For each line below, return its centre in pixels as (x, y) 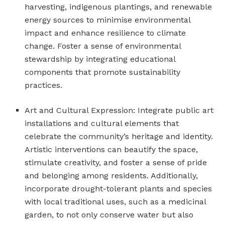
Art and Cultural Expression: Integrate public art (119, 110)
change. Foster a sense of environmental (103, 46)
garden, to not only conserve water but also (109, 214)
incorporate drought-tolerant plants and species (119, 188)
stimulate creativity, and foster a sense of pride (116, 162)
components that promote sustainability (103, 72)
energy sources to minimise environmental (108, 20)
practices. (44, 85)
